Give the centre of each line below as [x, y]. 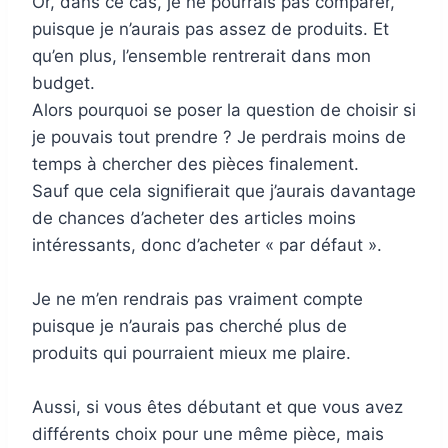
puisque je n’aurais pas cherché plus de [189, 325]
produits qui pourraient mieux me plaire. [191, 352]
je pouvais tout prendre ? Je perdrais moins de [219, 136]
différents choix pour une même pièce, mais [208, 433]
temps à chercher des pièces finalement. [195, 163]
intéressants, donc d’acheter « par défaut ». [207, 244]
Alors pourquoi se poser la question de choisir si [224, 109]
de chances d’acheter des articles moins [194, 217]
